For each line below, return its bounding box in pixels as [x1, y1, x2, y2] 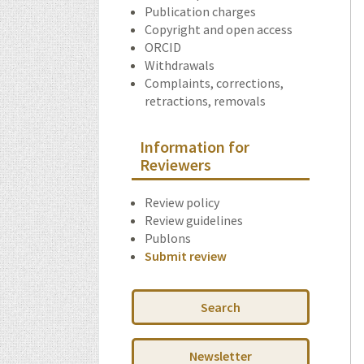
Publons [145, 230, 191, 246]
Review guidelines [145, 212, 243, 228]
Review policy [145, 194, 219, 210]
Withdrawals [145, 57, 214, 73]
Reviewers [140, 154, 211, 175]
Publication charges [145, 3, 256, 19]
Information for [140, 136, 249, 157]
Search [201, 299, 241, 315]
